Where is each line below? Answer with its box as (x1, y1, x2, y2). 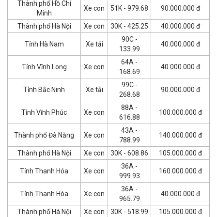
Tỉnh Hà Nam (24, 40, 64, 48)
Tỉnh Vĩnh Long (21, 62, 67, 71)
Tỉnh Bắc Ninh (23, 85, 65, 93)
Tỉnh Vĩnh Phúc (21, 108, 67, 116)
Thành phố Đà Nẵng (14, 131, 74, 139)
